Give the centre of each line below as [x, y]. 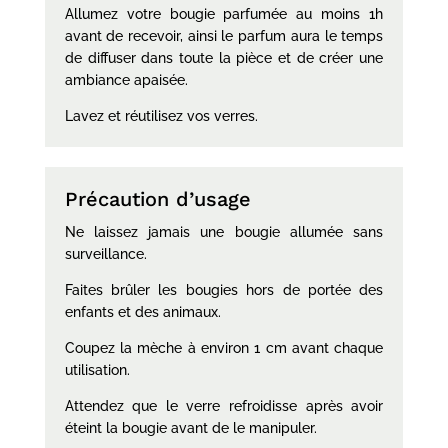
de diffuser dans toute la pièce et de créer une [224, 57]
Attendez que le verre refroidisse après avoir [224, 405]
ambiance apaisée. [126, 79]
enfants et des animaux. [142, 311]
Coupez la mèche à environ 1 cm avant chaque [224, 347]
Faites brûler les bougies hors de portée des [224, 289]
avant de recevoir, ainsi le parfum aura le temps [224, 35]
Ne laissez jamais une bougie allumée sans [224, 231]
